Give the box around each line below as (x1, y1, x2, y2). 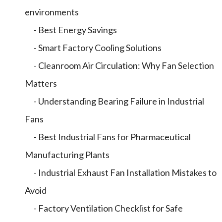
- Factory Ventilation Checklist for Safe (25, 203, 183, 214)
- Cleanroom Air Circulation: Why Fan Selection (25, 60, 214, 71)
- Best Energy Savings (25, 24, 117, 35)
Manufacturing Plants (25, 149, 110, 160)
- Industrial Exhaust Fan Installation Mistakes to (25, 167, 217, 178)
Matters (25, 78, 57, 89)
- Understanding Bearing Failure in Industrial (25, 96, 204, 107)
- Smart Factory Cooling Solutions (25, 42, 162, 53)
